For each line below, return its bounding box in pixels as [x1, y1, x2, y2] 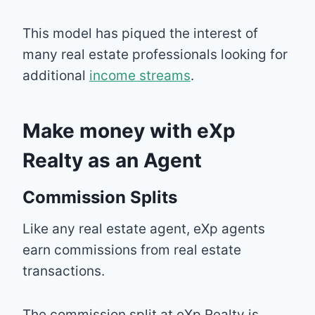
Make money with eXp [22, 118, 236, 143]
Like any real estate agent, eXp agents [22, 220, 265, 237]
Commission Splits [22, 186, 177, 207]
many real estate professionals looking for [22, 46, 288, 63]
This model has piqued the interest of [22, 25, 258, 41]
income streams [89, 67, 191, 84]
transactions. [22, 262, 105, 279]
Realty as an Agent [22, 148, 202, 172]
